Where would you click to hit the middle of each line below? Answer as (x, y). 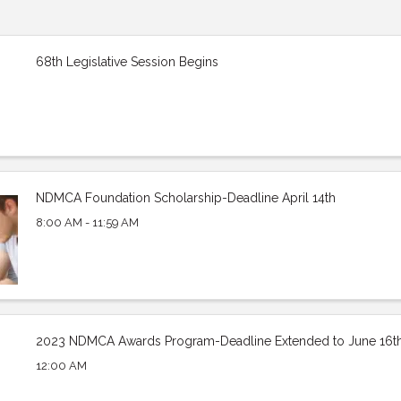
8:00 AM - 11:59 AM (87, 222)
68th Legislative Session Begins (127, 62)
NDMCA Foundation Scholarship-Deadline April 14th (185, 197)
